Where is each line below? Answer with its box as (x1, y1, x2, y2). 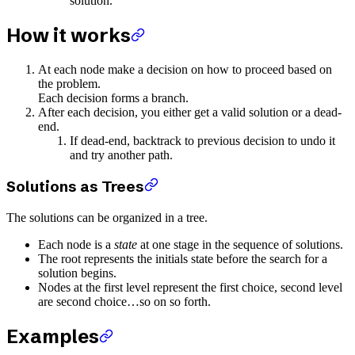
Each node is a (38, 237, 114, 251)
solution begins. (38, 265, 116, 280)
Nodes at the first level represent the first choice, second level (38, 280, 342, 294)
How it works (6, 24, 131, 48)
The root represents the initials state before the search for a (38, 251, 327, 265)
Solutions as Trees (6, 177, 144, 196)
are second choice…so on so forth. (38, 294, 211, 308)
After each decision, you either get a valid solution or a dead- (38, 105, 342, 120)
